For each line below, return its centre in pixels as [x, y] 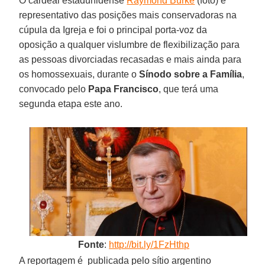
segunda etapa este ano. [71, 104]
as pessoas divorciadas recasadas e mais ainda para [130, 59]
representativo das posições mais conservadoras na [128, 15]
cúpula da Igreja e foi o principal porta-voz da [113, 30]
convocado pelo [54, 89]
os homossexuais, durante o [79, 74]
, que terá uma [189, 89]
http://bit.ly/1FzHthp [149, 244]
